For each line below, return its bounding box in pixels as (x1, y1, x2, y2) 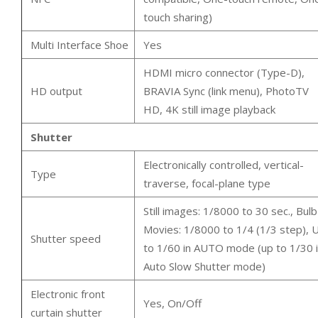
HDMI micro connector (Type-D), (143, 65, 305, 79)
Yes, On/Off (143, 295, 202, 310)
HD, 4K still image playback (143, 102, 275, 116)
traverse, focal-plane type (143, 175, 270, 190)
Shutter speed (31, 231, 101, 246)
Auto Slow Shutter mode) (143, 258, 265, 273)
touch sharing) (143, 9, 212, 24)
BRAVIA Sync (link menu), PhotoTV (143, 83, 309, 98)
